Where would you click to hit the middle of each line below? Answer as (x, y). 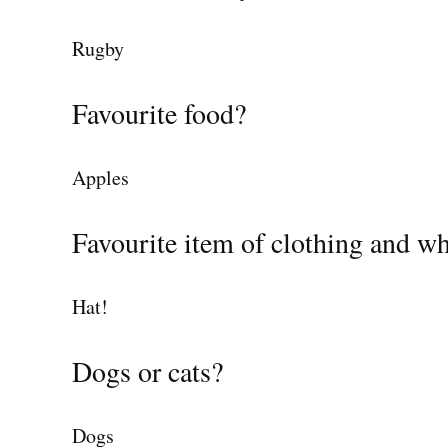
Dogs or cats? (147, 371)
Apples (100, 178)
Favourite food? (159, 113)
